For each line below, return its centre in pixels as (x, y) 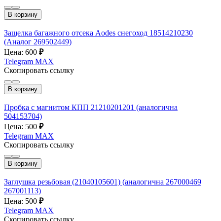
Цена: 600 (21, 52)
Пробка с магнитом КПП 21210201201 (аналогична (91, 107)
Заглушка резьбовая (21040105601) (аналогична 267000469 (103, 182)
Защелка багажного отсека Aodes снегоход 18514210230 (98, 33)
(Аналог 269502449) (38, 41)
